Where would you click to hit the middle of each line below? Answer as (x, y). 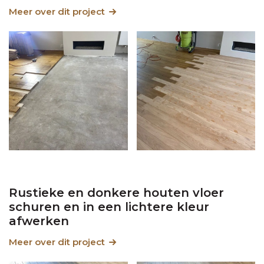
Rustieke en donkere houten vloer (116, 192)
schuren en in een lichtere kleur (109, 207)
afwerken (39, 221)
